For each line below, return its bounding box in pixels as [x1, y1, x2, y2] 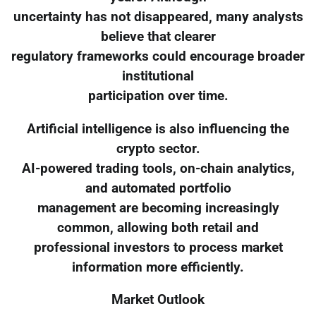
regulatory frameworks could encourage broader [11, 48, 305, 64]
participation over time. [87, 87, 229, 104]
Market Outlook [111, 292, 205, 308]
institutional [122, 68, 194, 84]
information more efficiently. [72, 259, 244, 275]
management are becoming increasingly [37, 200, 279, 216]
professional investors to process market [33, 239, 283, 255]
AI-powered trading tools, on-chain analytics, [21, 160, 295, 176]
